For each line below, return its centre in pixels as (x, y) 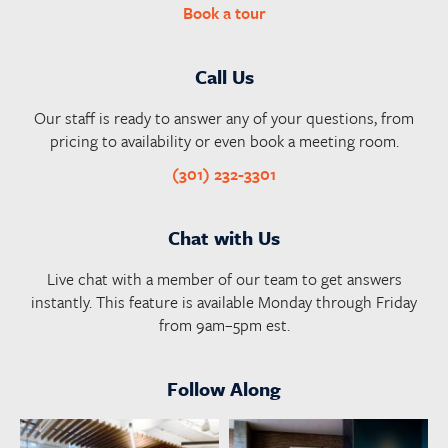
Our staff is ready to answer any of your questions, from (224, 117)
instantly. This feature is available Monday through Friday (224, 301)
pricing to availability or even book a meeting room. (224, 140)
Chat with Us (224, 237)
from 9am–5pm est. (224, 324)
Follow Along (224, 388)
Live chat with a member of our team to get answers (224, 278)
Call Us (224, 76)
